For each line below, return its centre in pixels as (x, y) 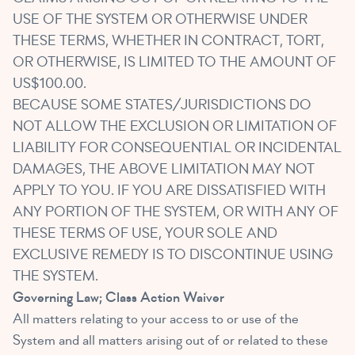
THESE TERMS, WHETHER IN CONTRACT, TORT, (168, 41)
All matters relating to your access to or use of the (156, 319)
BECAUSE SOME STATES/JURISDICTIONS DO (162, 105)
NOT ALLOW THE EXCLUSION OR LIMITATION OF (175, 127)
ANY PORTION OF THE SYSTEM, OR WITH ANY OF (176, 212)
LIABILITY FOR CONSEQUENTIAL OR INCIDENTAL (177, 148)
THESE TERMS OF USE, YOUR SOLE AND (145, 234)
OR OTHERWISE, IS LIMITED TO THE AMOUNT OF (174, 63)
